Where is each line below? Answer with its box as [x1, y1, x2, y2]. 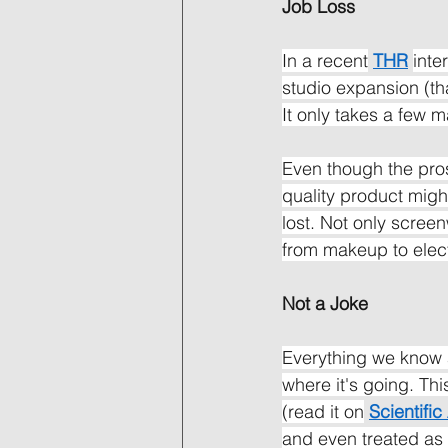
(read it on [282, 400, 364, 424]
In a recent [282, 49, 368, 73]
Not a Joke [282, 292, 368, 316]
